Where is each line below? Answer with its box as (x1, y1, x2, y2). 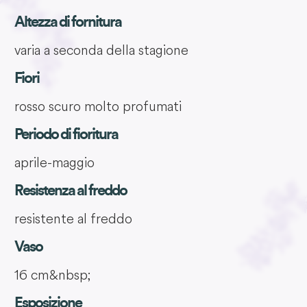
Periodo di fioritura (14, 127, 118, 143)
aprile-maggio (14, 153, 95, 171)
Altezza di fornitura (14, 14, 121, 30)
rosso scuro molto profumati (14, 97, 182, 115)
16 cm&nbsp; (14, 266, 91, 284)
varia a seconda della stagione (14, 41, 188, 59)
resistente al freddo (14, 210, 132, 228)
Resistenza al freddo (14, 183, 127, 199)
